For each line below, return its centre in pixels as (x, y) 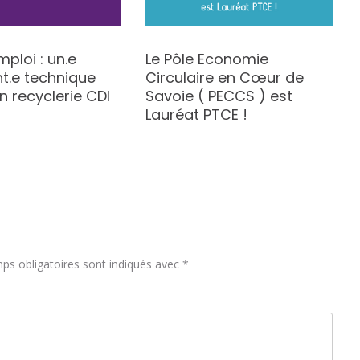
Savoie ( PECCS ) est (219, 96)
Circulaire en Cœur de (224, 77)
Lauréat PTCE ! (198, 114)
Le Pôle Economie (207, 59)
